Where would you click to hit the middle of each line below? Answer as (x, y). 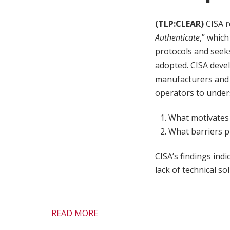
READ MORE (74, 213)
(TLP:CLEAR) (179, 23)
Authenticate (177, 37)
